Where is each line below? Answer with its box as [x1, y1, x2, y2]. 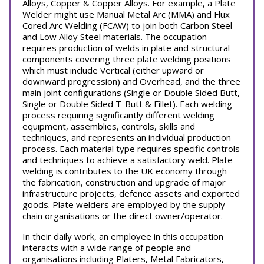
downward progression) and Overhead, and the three [22, 75, 240, 87]
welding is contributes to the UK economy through [22, 165, 227, 177]
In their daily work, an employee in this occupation [22, 230, 223, 242]
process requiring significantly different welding [22, 109, 214, 121]
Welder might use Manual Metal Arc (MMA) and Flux [22, 8, 230, 20]
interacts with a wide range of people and [22, 242, 191, 253]
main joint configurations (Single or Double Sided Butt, [22, 87, 240, 98]
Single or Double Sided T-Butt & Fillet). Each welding [22, 98, 232, 110]
